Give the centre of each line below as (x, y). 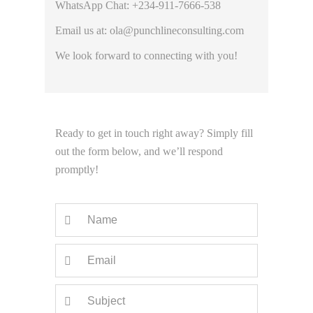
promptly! (77, 169)
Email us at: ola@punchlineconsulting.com (150, 30)
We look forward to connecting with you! (146, 56)
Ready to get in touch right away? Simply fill (154, 133)
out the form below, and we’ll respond (139, 151)
